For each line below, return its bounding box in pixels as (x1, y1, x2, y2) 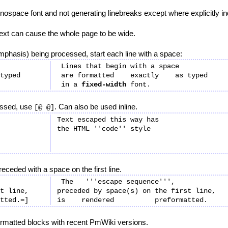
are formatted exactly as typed (57, 71, 208, 79)
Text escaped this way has (57, 116, 159, 124)
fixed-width (81, 80, 126, 89)
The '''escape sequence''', (57, 178, 175, 186)
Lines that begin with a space (57, 62, 179, 70)
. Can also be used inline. (54, 102, 137, 111)
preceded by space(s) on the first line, (57, 187, 216, 195)
